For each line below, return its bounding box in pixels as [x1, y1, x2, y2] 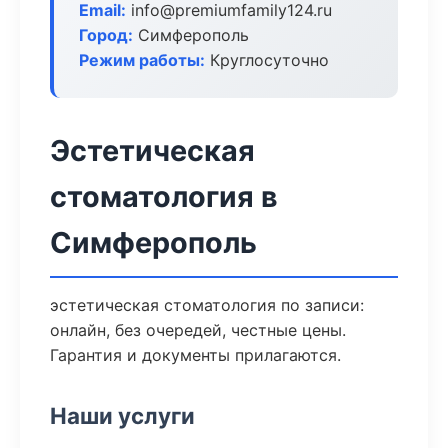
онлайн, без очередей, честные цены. [50, 320, 346, 340]
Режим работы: [79, 50, 205, 70]
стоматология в [50, 179, 278, 214]
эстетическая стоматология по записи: [50, 295, 364, 315]
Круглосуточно [205, 50, 329, 70]
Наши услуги [50, 402, 195, 429]
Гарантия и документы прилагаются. [50, 345, 341, 365]
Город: [79, 25, 133, 45]
